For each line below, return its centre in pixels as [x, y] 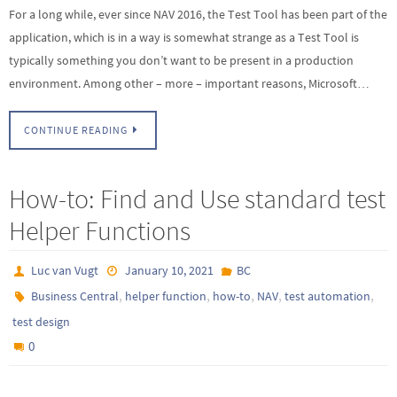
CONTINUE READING [76, 130]
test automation [328, 296]
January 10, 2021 [169, 270]
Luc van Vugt [65, 270]
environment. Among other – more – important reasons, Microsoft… [189, 84]
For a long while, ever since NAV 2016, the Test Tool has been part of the [198, 15]
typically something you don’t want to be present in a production [181, 61]
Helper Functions [100, 230]
